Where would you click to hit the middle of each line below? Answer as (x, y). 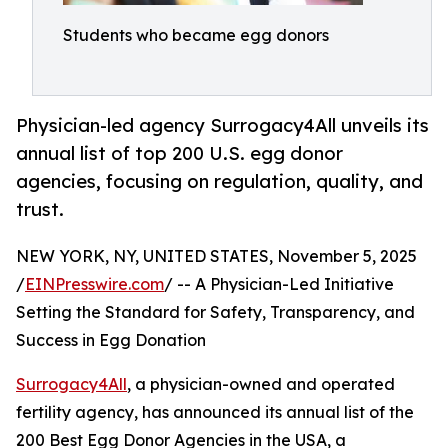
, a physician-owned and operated (261, 384)
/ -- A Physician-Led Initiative (279, 284)
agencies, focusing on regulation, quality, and (219, 181)
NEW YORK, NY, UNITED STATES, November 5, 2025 (216, 256)
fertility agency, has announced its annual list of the (215, 412)
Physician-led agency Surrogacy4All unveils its (222, 125)
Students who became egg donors (196, 35)
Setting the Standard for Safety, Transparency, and (215, 312)
